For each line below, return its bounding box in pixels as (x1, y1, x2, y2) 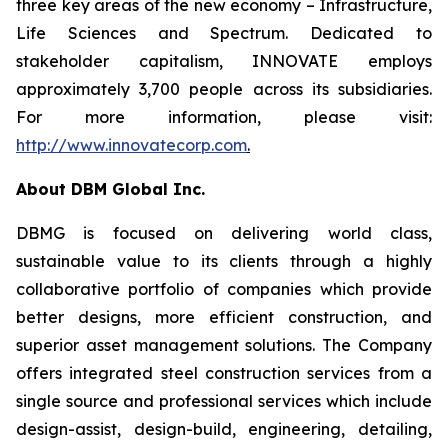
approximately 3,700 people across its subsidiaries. (16, 79, 432, 99)
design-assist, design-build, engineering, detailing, (16, 419, 432, 439)
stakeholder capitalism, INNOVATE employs (16, 51, 432, 71)
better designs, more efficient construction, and (16, 307, 432, 327)
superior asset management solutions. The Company (16, 335, 432, 355)
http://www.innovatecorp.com (16, 135, 247, 155)
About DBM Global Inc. (16, 179, 205, 199)
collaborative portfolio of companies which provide (16, 279, 432, 299)
